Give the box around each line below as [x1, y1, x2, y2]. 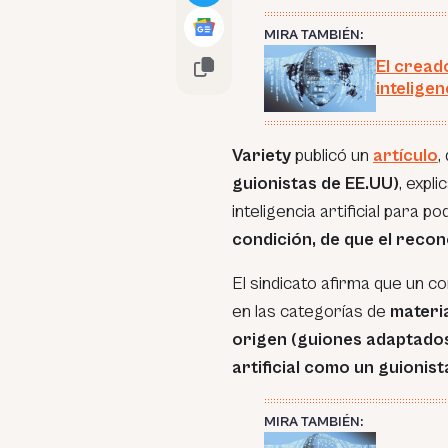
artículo [373, 145, 438, 167]
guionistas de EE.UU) [232, 173, 399, 195]
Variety [232, 145, 295, 167]
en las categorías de [232, 301, 390, 323]
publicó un [295, 145, 373, 167]
